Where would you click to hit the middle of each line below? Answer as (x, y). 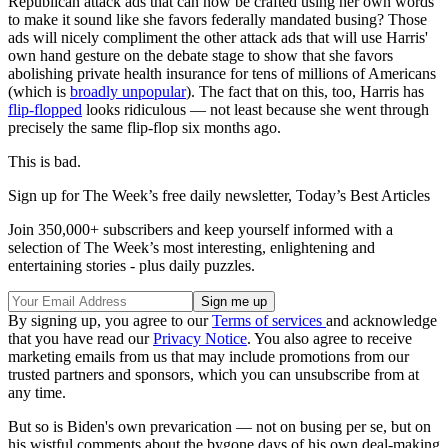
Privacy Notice (200, 338)
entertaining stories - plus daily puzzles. (131, 265)
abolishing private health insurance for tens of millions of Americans (222, 73)
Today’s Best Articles (363, 195)
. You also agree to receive (329, 338)
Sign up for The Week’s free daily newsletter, (152, 195)
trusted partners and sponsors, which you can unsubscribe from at (213, 374)
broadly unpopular (128, 91)
